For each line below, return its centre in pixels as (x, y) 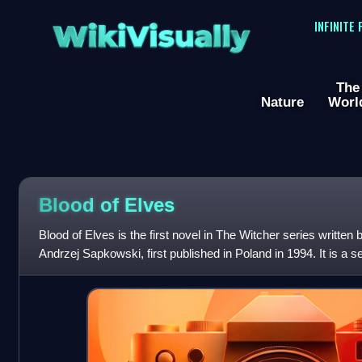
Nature (282, 102)
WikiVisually (151, 31)
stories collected (81, 272)
